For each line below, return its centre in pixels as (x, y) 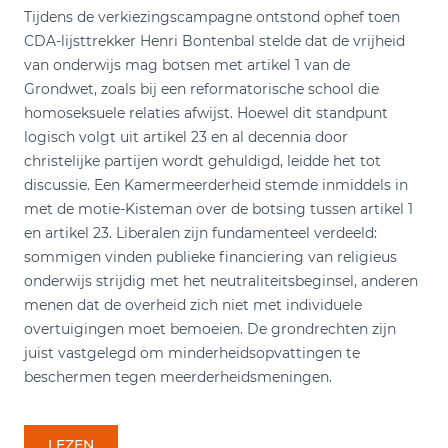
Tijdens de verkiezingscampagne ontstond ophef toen (212, 16)
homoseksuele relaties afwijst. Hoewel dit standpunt (206, 112)
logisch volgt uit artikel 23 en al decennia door (186, 136)
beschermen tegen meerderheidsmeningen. (178, 376)
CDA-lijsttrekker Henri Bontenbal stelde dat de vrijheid (214, 40)
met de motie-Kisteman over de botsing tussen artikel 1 (218, 208)
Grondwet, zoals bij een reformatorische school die (201, 88)
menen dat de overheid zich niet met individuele (193, 304)
